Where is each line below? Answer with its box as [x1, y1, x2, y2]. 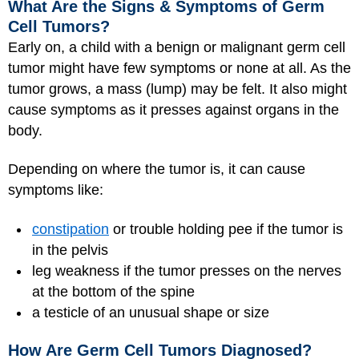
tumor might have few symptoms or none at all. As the [8, 59, 351, 76]
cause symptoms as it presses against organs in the [8, 101, 339, 118]
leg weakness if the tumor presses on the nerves [32, 262, 341, 279]
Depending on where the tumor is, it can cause [8, 161, 305, 177]
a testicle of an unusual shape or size [32, 304, 269, 321]
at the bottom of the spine [32, 283, 195, 300]
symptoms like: [8, 182, 103, 198]
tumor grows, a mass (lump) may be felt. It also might [8, 80, 347, 97]
